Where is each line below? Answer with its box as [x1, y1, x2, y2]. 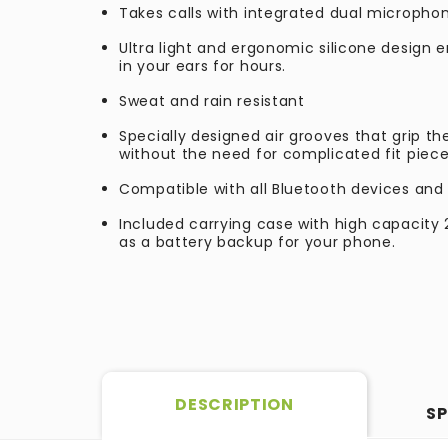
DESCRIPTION [175, 393, 294, 416]
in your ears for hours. [119, 56, 287, 76]
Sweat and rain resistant [119, 91, 310, 111]
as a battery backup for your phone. [119, 232, 396, 252]
